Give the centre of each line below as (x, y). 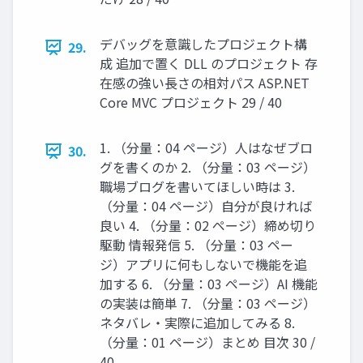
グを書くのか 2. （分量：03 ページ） (208, 167)
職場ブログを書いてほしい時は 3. (197, 187)
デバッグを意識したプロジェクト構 (203, 44)
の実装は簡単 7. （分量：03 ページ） (208, 303)
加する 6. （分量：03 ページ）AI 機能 (209, 284)
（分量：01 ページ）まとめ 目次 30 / (207, 342)
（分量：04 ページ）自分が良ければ (206, 206)
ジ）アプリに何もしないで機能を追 (203, 265)
